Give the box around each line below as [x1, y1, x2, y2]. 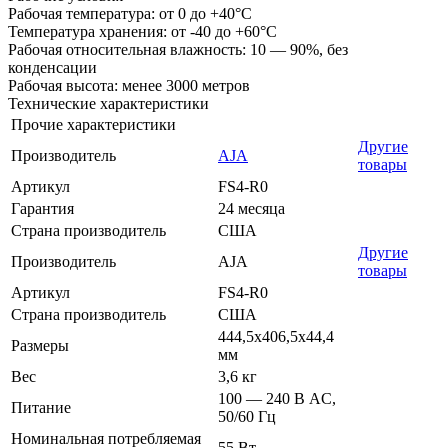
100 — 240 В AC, [218, 389, 336, 407]
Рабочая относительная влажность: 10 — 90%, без [8, 40, 348, 58]
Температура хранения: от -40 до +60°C [8, 22, 277, 40]
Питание [11, 398, 71, 416]
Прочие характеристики [11, 115, 176, 133]
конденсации [8, 58, 97, 76]
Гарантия [11, 199, 74, 217]
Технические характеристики [8, 94, 209, 112]
